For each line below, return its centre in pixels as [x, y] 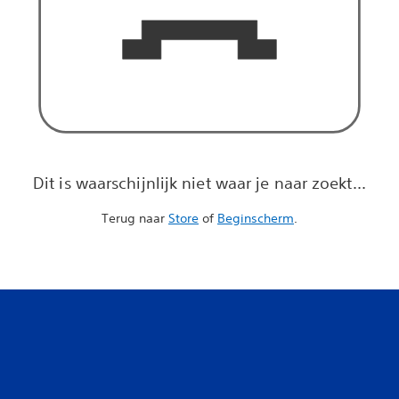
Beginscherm [256, 218]
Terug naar [135, 218]
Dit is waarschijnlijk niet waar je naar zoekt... [199, 182]
